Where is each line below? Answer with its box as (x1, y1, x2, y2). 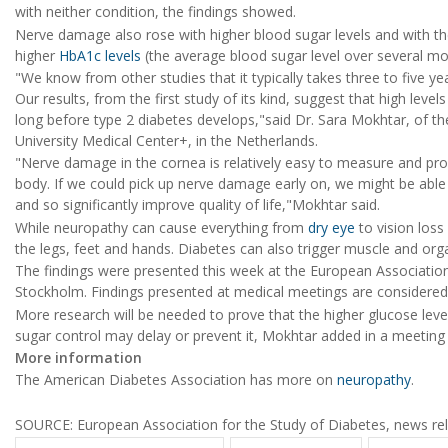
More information (15, 347, 142, 367)
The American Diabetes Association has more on (15, 370, 337, 390)
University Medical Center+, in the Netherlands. (15, 131, 318, 151)
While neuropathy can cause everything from (15, 217, 308, 237)
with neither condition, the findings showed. (15, 2, 296, 22)
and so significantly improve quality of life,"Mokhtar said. (15, 195, 380, 215)
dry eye (308, 217, 355, 237)
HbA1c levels (59, 45, 141, 65)
